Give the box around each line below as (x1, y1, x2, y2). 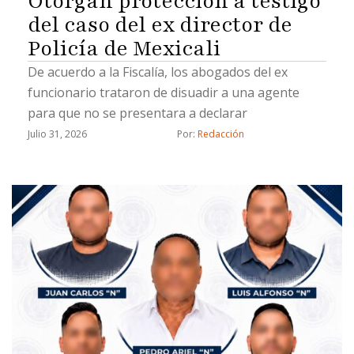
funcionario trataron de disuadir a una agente (28, 84, 299, 102)
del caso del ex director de (28, 10, 292, 40)
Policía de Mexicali (28, 34, 220, 63)
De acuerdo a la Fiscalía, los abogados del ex (28, 63, 288, 81)
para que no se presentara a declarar (28, 104, 247, 122)
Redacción (198, 127, 244, 141)
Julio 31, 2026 (28, 127, 87, 141)
